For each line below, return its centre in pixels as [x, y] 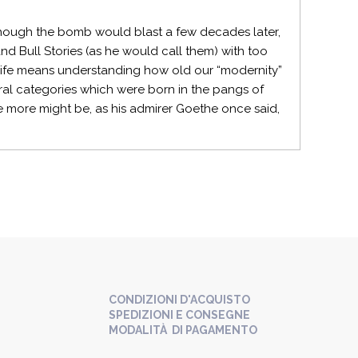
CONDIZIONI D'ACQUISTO [179, 300]
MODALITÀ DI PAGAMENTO [183, 330]
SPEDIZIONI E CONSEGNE [179, 315]
